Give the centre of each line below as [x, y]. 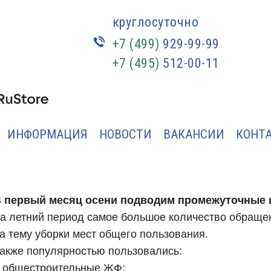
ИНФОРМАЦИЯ [47, 134]
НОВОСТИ [126, 134]
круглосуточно [155, 22]
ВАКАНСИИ [194, 134]
